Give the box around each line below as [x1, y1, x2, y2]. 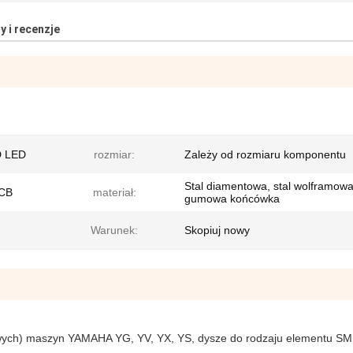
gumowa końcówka [184, 192, 280, 205]
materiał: [92, 186, 136, 199]
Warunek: [91, 224, 138, 236]
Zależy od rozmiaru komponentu [184, 148, 346, 161]
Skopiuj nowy [184, 224, 250, 236]
